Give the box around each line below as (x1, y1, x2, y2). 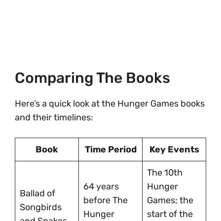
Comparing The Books (15, 69, 170, 87)
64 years (83, 181, 119, 192)
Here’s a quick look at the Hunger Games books (15, 98, 205, 109)
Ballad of (20, 187, 55, 199)
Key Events (149, 144, 199, 155)
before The (83, 194, 128, 206)
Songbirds (20, 201, 62, 213)
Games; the (147, 194, 193, 206)
